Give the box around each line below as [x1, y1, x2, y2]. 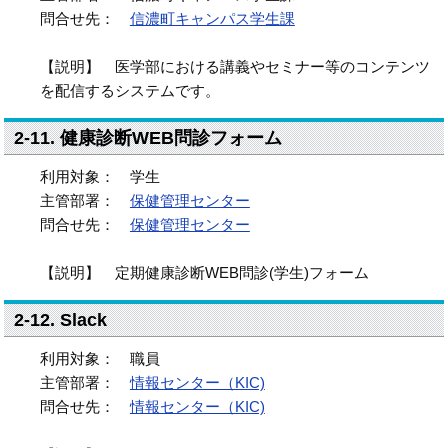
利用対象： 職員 [39, 350, 160, 367]
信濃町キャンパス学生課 [129, 10, 295, 27]
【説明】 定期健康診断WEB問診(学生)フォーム [39, 264, 369, 281]
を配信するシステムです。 [39, 82, 220, 99]
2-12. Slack [14, 310, 108, 330]
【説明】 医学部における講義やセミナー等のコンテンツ [39, 58, 430, 75]
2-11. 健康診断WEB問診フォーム [14, 128, 283, 148]
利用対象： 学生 [39, 168, 160, 185]
